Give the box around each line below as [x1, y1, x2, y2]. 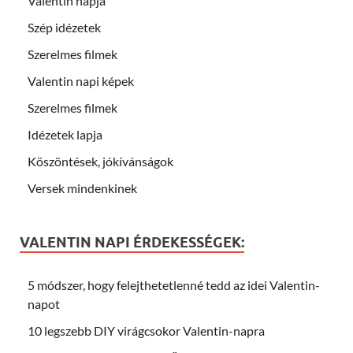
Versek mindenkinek [28, 180, 137, 195]
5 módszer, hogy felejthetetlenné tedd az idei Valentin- [28, 277, 320, 292]
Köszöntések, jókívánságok [28, 153, 173, 169]
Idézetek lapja [28, 126, 102, 142]
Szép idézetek [28, 19, 101, 35]
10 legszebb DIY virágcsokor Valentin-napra [28, 322, 265, 338]
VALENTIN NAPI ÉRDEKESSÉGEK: [20, 233, 244, 251]
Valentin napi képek [28, 72, 134, 88]
